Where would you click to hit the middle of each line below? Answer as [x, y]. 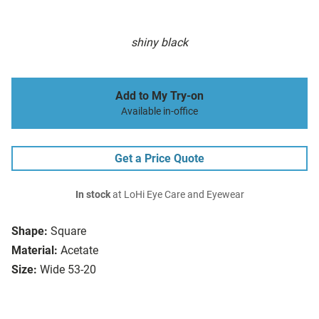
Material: [35, 251]
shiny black [159, 43]
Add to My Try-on [159, 96]
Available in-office [159, 112]
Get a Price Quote [159, 159]
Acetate [79, 251]
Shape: [30, 231]
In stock [93, 195]
